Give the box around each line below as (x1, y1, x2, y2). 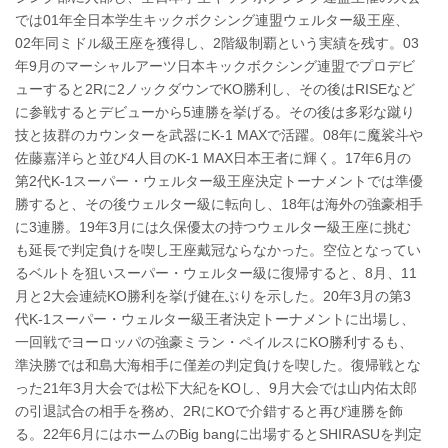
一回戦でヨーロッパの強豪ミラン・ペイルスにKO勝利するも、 (15, 333, 413, 350)
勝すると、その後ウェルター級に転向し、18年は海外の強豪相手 (15, 195, 423, 212)
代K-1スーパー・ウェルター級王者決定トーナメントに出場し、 (15, 310, 415, 327)
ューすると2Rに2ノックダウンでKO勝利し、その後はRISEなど (15, 80, 415, 97)
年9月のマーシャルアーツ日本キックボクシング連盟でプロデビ (15, 57, 415, 74)
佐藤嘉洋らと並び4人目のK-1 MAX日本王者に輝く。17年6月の (15, 149, 411, 166)
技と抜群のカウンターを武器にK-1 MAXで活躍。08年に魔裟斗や (15, 126, 423, 143)
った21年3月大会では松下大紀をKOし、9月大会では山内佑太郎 (15, 379, 417, 396)
